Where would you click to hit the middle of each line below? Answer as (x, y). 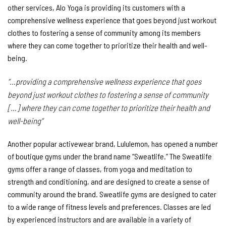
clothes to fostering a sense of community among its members (104, 32)
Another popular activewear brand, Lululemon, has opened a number (113, 144)
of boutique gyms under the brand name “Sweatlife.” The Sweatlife (110, 156)
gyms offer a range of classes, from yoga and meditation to (100, 169)
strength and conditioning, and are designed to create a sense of (108, 182)
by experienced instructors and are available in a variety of (99, 219)
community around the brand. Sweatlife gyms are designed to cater (112, 194)
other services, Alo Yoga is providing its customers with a (96, 7)
